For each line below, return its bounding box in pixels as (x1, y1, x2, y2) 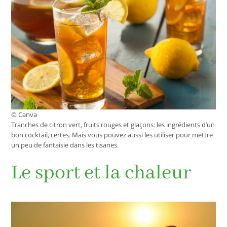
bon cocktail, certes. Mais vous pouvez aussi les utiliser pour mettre (11, 130, 213, 139)
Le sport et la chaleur (11, 160, 192, 185)
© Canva (11, 109, 37, 119)
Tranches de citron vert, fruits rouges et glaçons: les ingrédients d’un (11, 120, 215, 129)
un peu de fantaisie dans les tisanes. (11, 140, 119, 149)
